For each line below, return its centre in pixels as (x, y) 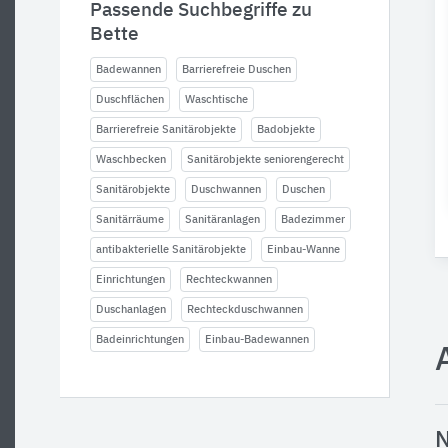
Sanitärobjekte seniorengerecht (265, 159)
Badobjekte (286, 129)
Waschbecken (131, 159)
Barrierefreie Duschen (236, 69)
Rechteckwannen (229, 279)
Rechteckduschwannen (245, 309)
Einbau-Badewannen (257, 339)
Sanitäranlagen (222, 219)
